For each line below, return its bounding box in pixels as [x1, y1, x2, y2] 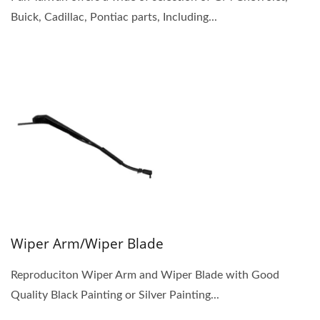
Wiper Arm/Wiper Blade [11, 234, 164, 253]
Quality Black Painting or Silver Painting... [11, 289, 219, 301]
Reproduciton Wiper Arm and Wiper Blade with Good [11, 269, 279, 281]
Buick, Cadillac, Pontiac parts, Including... [11, 11, 217, 23]
